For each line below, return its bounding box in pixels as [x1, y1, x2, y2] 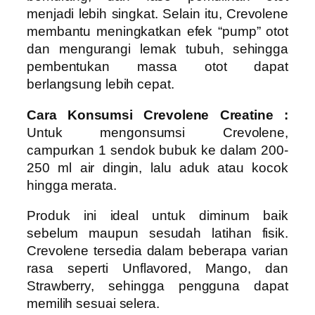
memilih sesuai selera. [27, 296, 160, 311]
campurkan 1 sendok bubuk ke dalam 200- [27, 142, 288, 157]
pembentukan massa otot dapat [27, 59, 288, 75]
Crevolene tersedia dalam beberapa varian [27, 243, 288, 259]
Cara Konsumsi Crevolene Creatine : [27, 107, 288, 122]
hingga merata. [27, 177, 117, 193]
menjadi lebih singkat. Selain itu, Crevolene [27, 6, 288, 22]
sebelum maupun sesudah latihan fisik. [27, 226, 288, 241]
